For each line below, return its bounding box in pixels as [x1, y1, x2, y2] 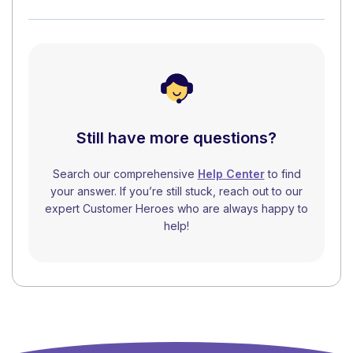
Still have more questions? [76, 128, 277, 147]
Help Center [197, 166, 265, 180]
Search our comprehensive [52, 166, 198, 180]
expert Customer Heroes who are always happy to [45, 201, 308, 215]
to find [264, 166, 301, 180]
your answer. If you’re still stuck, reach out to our [50, 184, 303, 198]
